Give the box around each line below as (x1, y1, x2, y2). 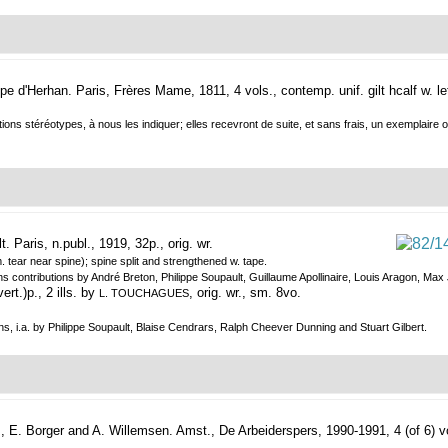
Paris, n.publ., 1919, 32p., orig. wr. (14, 236, 213, 252)
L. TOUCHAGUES (99, 287, 189, 300)
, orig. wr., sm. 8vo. (189, 285, 301, 301)
